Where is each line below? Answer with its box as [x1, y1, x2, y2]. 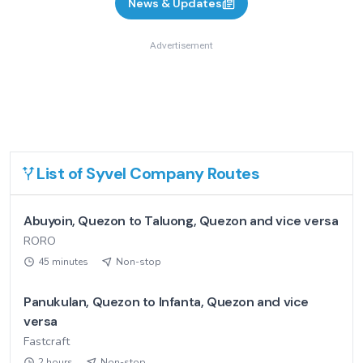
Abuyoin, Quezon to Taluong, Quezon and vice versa [23, 212, 339, 229]
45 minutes [38, 255, 88, 268]
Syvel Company [86, 163, 204, 184]
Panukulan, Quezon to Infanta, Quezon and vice [23, 293, 310, 310]
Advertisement [150, 40, 213, 51]
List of [36, 163, 86, 184]
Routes [203, 163, 259, 184]
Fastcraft [23, 334, 70, 349]
